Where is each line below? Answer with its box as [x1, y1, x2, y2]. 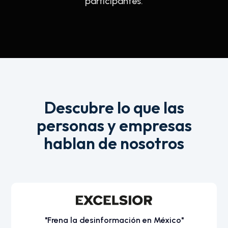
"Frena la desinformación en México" [44, 215, 184, 225]
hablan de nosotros [44, 132, 184, 153]
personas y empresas [36, 115, 192, 135]
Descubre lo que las [44, 97, 184, 118]
